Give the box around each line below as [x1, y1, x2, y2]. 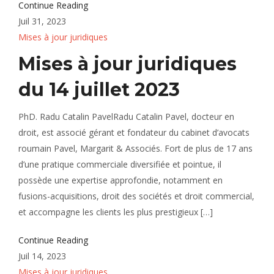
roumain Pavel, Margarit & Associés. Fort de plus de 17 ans [18, 143, 253, 154]
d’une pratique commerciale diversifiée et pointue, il [18, 158, 221, 170]
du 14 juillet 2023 [18, 78, 180, 101]
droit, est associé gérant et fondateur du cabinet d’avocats [18, 127, 250, 138]
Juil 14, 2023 [18, 250, 66, 262]
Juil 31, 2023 [18, 15, 66, 27]
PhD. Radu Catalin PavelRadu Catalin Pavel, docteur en [18, 111, 234, 122]
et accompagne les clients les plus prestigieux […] [18, 206, 213, 218]
